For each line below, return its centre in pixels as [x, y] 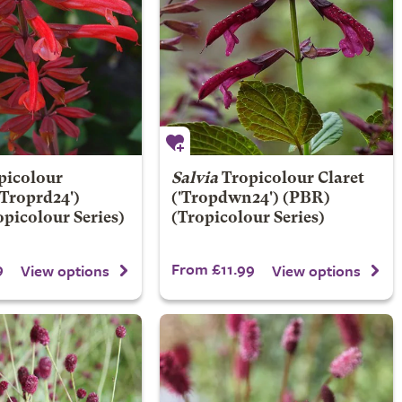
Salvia [194, 179]
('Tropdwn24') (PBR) [250, 199]
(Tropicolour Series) [248, 218]
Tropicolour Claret [293, 179]
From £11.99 [213, 269]
